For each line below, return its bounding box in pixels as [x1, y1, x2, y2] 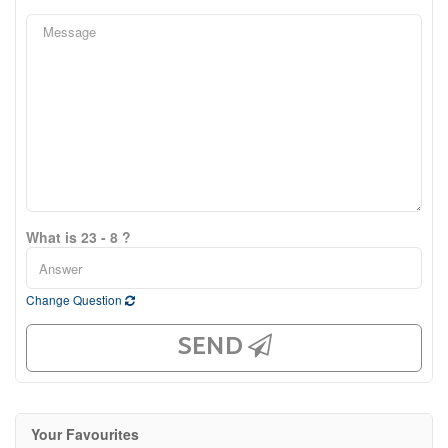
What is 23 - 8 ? [26, 227, 131, 247]
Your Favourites [31, 424, 139, 444]
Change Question [26, 291, 125, 308]
